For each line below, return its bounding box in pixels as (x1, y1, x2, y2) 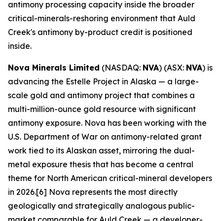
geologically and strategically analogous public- (8, 201, 195, 211)
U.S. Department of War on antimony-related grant (8, 132, 202, 142)
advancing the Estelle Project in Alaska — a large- (8, 76, 199, 86)
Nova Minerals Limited (8, 63, 100, 73)
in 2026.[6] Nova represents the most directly (8, 187, 178, 197)
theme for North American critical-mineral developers (8, 173, 212, 183)
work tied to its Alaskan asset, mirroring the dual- (8, 146, 195, 155)
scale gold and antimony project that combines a (8, 90, 195, 100)
